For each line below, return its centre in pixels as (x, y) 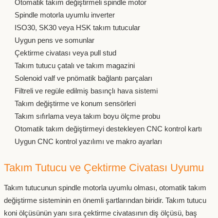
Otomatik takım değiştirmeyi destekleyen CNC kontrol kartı (108, 129)
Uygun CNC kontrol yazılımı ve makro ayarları (88, 142)
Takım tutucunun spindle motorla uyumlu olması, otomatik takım (105, 188)
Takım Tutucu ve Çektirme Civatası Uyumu (104, 168)
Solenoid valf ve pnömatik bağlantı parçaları (83, 78)
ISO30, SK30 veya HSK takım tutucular (77, 28)
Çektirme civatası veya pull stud (65, 53)
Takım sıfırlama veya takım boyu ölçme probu (87, 116)
